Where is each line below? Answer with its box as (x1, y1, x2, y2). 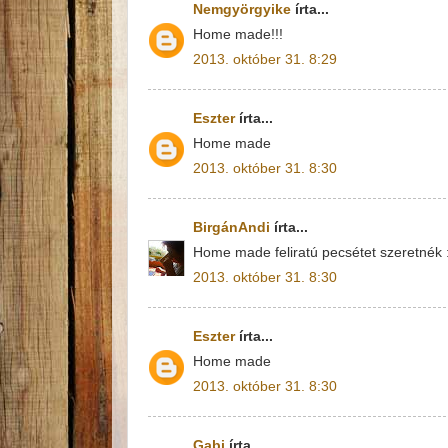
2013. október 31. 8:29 (193, 51, 337, 67)
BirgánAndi (193, 220, 270, 235)
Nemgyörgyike (193, 2, 291, 17)
